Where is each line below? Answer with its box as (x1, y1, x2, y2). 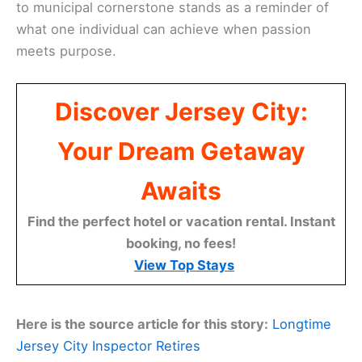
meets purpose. (16, 43, 116, 60)
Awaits (141, 176, 221, 206)
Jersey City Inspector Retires (16, 338, 200, 355)
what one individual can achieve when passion (16, 21, 311, 38)
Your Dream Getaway (57, 137, 305, 166)
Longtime (272, 316, 331, 333)
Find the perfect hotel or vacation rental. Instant (27, 213, 335, 230)
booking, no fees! (126, 235, 236, 252)
